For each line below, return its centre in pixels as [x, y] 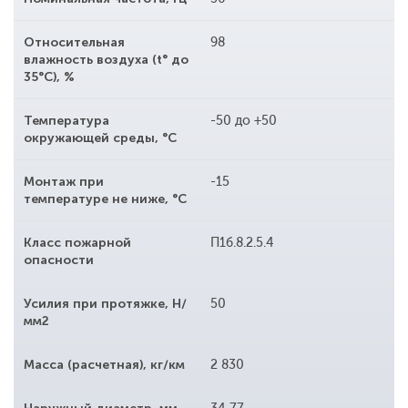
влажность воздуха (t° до [106, 60]
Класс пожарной [77, 243]
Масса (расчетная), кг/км [104, 365]
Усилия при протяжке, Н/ [105, 304]
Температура [66, 121]
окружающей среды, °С [100, 138]
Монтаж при [64, 182]
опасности [59, 260]
